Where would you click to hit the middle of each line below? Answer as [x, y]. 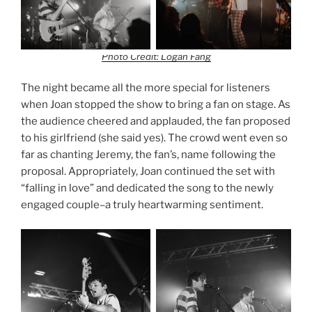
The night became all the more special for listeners [146, 88]
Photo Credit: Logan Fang [156, 56]
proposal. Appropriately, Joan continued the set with [148, 172]
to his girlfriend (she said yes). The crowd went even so [154, 138]
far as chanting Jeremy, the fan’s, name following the [148, 155]
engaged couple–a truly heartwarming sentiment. [143, 205]
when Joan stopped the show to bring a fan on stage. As [156, 105]
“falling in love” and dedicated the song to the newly [147, 188]
